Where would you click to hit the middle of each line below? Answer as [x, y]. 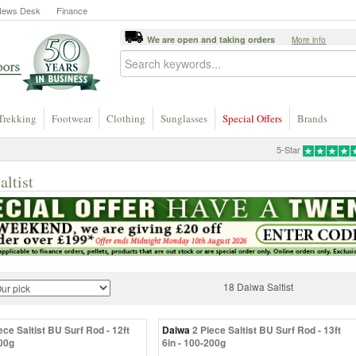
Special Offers [252, 118]
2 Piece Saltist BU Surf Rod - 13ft [267, 329]
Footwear [72, 118]
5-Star [289, 149]
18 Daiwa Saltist [259, 286]
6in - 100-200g [194, 342]
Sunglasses [184, 118]
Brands [312, 118]
